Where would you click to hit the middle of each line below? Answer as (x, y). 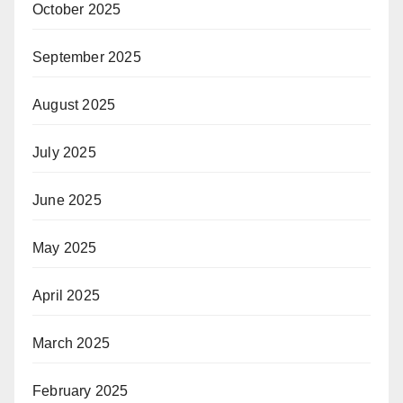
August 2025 (74, 104)
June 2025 (67, 200)
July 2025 (64, 152)
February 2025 (81, 390)
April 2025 (66, 295)
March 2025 (71, 343)
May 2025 (65, 247)
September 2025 (87, 57)
